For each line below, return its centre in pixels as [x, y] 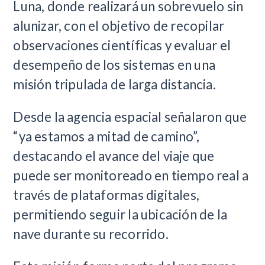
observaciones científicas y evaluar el [122, 45]
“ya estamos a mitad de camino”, [106, 137]
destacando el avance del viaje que [114, 156]
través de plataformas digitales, [106, 195]
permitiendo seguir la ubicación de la [120, 215]
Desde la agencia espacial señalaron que [130, 117]
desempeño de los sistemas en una [114, 64]
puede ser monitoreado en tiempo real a [131, 176]
